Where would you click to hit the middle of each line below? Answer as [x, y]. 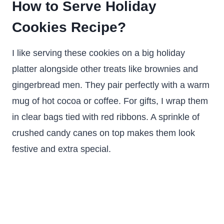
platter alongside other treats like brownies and [105, 69]
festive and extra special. [61, 149]
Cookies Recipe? [69, 27]
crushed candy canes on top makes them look [103, 133]
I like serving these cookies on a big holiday [98, 53]
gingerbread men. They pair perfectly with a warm [111, 85]
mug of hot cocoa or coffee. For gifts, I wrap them [110, 101]
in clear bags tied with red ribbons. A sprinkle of [106, 117]
